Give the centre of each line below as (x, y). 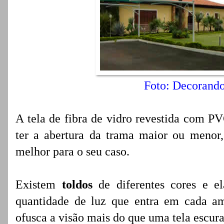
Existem (39, 184)
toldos (80, 184)
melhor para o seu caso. (72, 151)
